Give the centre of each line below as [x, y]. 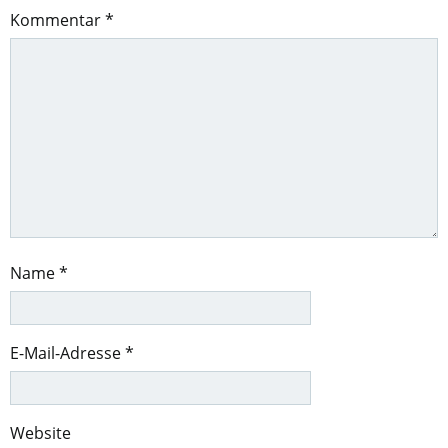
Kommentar [57, 20]
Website [40, 433]
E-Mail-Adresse [67, 353]
